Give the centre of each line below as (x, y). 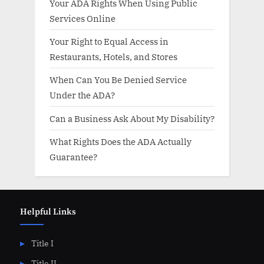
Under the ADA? (82, 95)
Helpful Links (48, 212)
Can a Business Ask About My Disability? (132, 118)
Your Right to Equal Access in (109, 42)
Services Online (82, 19)
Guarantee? (73, 156)
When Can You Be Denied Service (118, 80)
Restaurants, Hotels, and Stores (113, 57)
